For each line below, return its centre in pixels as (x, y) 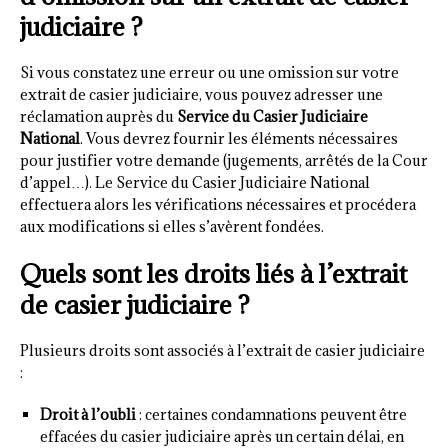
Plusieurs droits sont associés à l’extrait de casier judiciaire (222, 350)
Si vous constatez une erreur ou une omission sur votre (209, 72)
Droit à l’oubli (88, 414)
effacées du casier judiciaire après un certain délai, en (222, 436)
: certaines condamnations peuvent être (271, 414)
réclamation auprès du (98, 116)
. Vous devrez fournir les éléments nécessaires (239, 138)
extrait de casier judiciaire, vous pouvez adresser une (201, 94)
